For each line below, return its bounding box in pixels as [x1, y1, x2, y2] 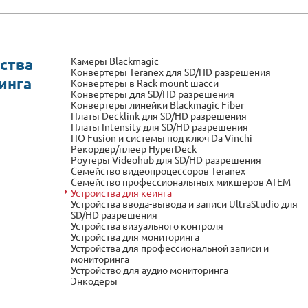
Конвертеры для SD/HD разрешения [71, 87, 235, 100]
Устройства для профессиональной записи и [71, 241, 269, 254]
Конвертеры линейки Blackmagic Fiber [71, 98, 245, 111]
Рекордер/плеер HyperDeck [71, 142, 197, 155]
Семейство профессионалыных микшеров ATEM [71, 175, 291, 188]
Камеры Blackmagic [71, 54, 159, 67]
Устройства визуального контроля [71, 219, 224, 232]
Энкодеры [71, 274, 118, 287]
